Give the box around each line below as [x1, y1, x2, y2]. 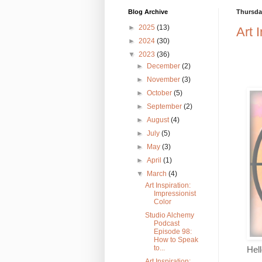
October [146, 88, 174, 97]
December [146, 61, 182, 70]
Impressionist [154, 189, 196, 198]
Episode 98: [154, 227, 192, 236]
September [146, 102, 184, 111]
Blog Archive [127, 8, 168, 15]
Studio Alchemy [145, 211, 195, 219]
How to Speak [154, 235, 199, 244]
